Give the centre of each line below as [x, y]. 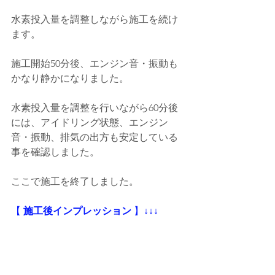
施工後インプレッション [76, 211]
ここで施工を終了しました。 [75, 182]
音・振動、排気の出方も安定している [95, 137]
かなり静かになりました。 [70, 79]
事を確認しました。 [55, 152]
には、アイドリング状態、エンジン [90, 123]
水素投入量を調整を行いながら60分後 [95, 108]
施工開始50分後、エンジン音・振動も [95, 64]
